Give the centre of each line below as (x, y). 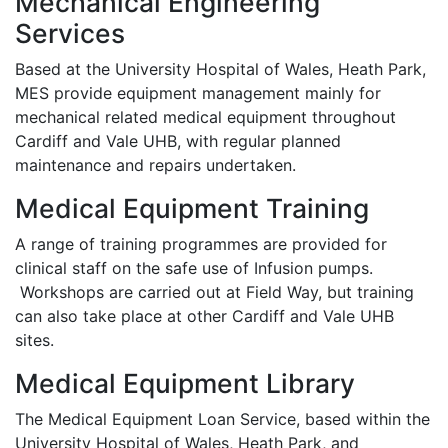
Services (70, 33)
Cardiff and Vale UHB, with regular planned (178, 141)
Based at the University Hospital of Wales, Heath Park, (220, 69)
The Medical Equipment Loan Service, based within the (222, 419)
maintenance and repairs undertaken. (155, 165)
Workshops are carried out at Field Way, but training (214, 292)
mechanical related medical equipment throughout (205, 117)
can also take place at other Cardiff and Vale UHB (204, 316)
